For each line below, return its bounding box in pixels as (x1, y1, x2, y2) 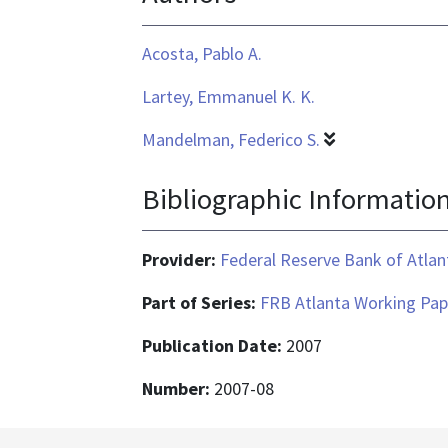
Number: (142, 376, 214, 400)
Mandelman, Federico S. (142, 128, 320, 152)
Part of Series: (142, 290, 260, 314)
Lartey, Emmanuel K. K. (142, 85, 315, 109)
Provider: (142, 247, 220, 271)
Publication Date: (142, 333, 286, 357)
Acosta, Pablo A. (142, 42, 262, 66)
